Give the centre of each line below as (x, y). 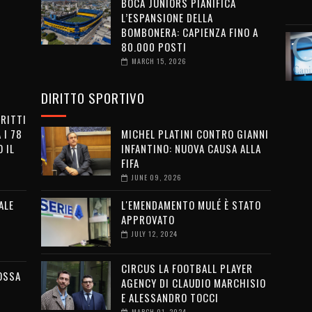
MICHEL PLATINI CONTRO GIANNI (195, 134)
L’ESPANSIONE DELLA (167, 18)
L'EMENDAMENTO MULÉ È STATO (191, 205)
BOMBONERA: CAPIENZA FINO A (189, 32)
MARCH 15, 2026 (158, 61)
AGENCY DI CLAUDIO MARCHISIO (193, 283)
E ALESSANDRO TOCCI (170, 298)
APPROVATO (148, 220)
